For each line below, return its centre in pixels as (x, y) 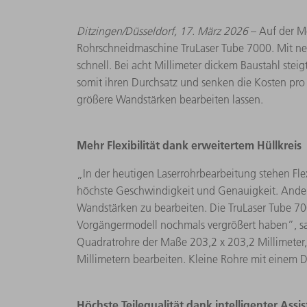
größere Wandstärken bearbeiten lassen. (170, 99)
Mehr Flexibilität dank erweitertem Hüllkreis (189, 145)
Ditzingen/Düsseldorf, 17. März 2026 (164, 30)
